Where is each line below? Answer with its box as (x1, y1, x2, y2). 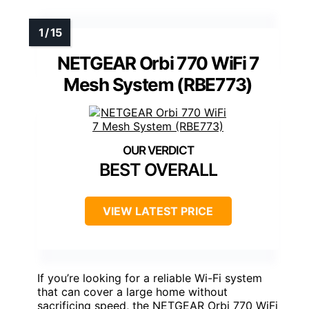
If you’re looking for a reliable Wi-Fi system (37, 270, 262, 285)
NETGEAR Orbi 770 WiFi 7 (57, 52, 259, 74)
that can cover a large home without (37, 284, 228, 299)
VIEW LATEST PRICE (103, 203, 213, 218)
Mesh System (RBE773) (63, 73, 252, 95)
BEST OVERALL (99, 159, 217, 180)
